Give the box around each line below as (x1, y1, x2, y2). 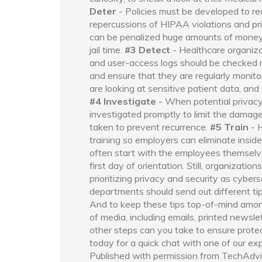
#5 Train (210, 121, 249, 133)
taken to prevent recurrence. (89, 121, 208, 133)
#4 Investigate (89, 95, 156, 107)
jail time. (89, 44, 122, 56)
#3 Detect (125, 44, 170, 56)
